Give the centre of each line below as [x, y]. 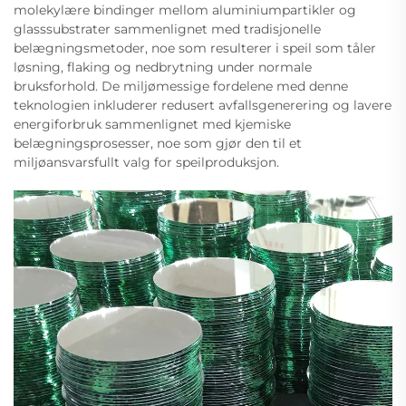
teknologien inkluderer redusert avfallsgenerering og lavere [203, 106]
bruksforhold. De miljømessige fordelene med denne [181, 87]
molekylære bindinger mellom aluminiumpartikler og [185, 10]
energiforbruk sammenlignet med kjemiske [152, 125]
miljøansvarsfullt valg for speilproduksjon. [146, 163]
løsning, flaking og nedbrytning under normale [163, 68]
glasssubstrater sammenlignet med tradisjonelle [167, 29]
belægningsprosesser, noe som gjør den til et [158, 144]
